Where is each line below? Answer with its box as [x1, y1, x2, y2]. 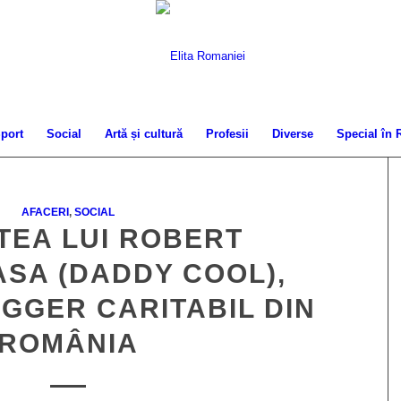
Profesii [205, 127, 249, 141]
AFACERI [21, 206, 70, 218]
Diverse [271, 127, 313, 141]
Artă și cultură [104, 127, 183, 141]
